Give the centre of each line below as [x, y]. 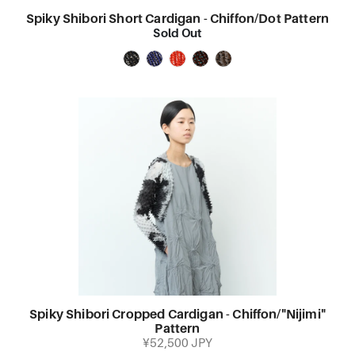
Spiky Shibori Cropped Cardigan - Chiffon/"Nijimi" [177, 315]
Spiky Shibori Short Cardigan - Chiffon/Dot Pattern [177, 19]
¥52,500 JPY [177, 344]
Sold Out [177, 33]
